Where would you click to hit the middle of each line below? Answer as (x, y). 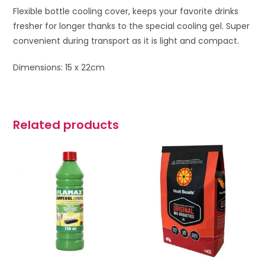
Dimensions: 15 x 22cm (59, 67)
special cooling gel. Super (198, 26)
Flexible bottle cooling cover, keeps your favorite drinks (126, 11)
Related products (66, 125)
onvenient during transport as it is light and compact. (129, 41)
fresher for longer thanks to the (80, 26)
